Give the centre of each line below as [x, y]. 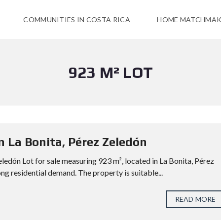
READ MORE [195, 199]
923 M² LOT [110, 72]
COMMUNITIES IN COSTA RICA [77, 19]
